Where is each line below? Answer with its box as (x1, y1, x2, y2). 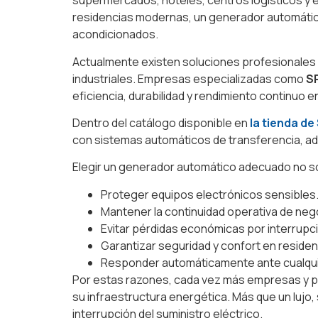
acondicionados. (72, 26, 158, 43)
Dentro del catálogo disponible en (72, 114, 250, 131)
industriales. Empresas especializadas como (72, 70, 306, 87)
